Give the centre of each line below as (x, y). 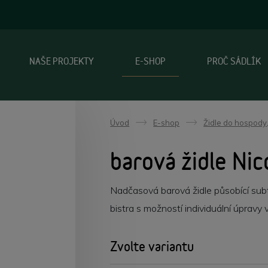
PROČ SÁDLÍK (234, 61)
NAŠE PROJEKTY (62, 61)
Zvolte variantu (152, 246)
